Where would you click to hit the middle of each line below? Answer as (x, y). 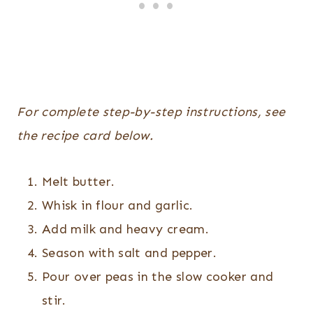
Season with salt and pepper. (130, 253)
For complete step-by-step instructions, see (151, 112)
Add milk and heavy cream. (125, 230)
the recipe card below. (85, 136)
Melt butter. (80, 182)
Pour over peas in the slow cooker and (158, 277)
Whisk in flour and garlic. (118, 206)
